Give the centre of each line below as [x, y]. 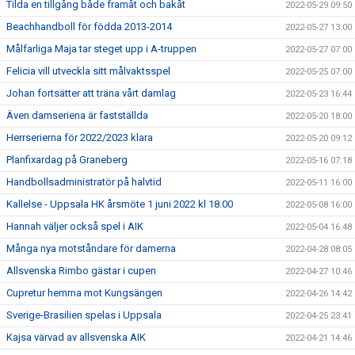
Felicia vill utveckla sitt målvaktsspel [88, 71]
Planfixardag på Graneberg [67, 160]
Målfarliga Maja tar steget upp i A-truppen [101, 49]
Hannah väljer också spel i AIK [75, 226]
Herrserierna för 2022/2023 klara [80, 137]
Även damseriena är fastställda [77, 115]
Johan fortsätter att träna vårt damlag [91, 93]
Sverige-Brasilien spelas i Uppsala [84, 315]
